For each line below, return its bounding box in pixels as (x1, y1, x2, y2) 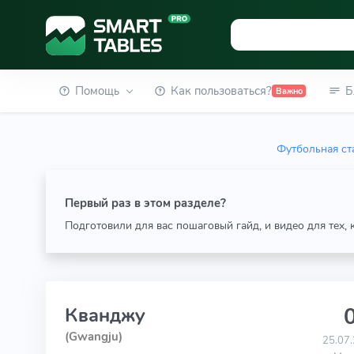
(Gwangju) (64, 329, 122, 345)
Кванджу (64, 303, 145, 328)
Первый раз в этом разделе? (64, 195, 226, 211)
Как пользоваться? (171, 83, 273, 99)
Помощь (74, 83, 119, 99)
